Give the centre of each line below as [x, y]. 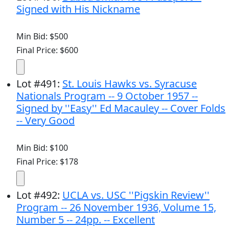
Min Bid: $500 [42, 36]
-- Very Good [45, 120]
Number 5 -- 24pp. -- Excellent [86, 219]
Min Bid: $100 [42, 147]
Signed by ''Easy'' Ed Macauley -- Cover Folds [121, 108]
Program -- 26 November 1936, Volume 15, [116, 207]
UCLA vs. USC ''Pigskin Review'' [136, 195]
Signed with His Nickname [78, 9]
